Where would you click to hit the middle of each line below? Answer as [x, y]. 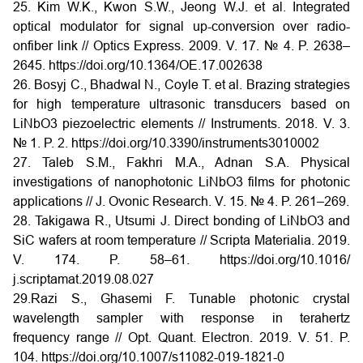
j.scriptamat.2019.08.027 [83, 279]
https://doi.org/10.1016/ [285, 259]
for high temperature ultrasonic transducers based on [181, 104]
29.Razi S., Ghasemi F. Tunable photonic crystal [181, 298]
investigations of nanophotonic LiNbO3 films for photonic [181, 181]
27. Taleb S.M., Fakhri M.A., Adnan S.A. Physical [181, 162]
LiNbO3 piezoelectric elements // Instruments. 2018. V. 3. [181, 123]
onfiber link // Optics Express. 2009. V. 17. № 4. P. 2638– [181, 45]
